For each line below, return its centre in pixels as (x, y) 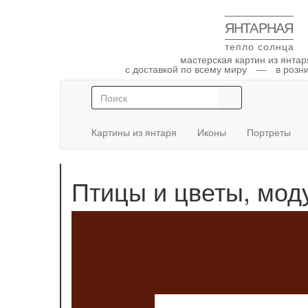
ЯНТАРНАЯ (259, 28)
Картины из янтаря (134, 132)
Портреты (269, 132)
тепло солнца (259, 46)
